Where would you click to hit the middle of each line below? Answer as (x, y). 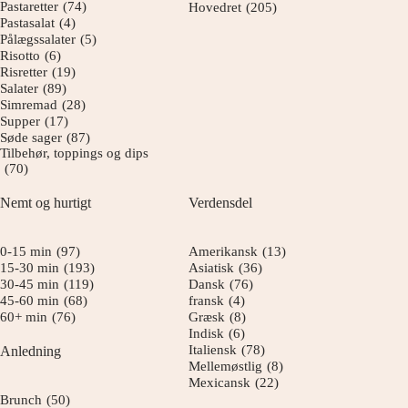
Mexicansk (220, 382)
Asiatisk (212, 267)
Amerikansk (224, 251)
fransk (207, 300)
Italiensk (213, 349)
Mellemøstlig (226, 366)
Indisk (207, 333)
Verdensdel (221, 203)
